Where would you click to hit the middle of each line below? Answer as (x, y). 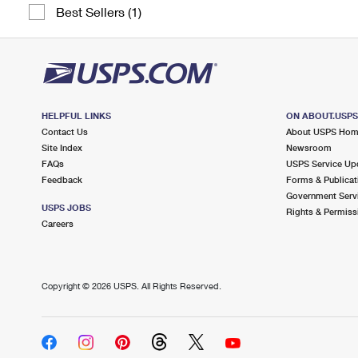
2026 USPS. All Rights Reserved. (157, 286)
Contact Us (65, 131)
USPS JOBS (66, 207)
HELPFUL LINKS (76, 115)
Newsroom (308, 147)
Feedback (62, 179)
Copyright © (67, 286)
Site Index (62, 147)
